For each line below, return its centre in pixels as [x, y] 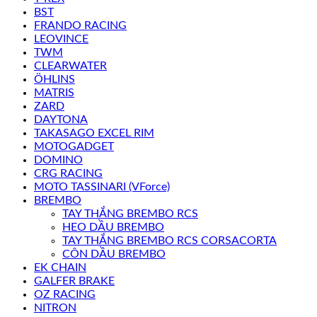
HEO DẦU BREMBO [113, 227]
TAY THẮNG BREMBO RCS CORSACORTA [169, 241]
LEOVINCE [61, 39]
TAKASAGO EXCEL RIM [94, 133]
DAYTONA [61, 120]
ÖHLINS [54, 79]
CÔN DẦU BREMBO [114, 254]
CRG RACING [68, 173]
